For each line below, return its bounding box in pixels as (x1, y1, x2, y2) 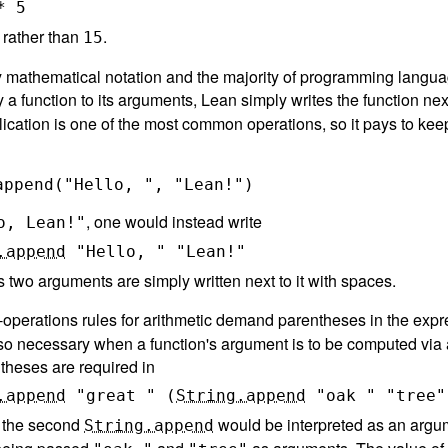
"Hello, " (76, 241, 166, 261)
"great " (76, 385, 156, 405)
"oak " (316, 385, 376, 405)
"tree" (386, 385, 446, 405)
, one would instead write (86, 209, 262, 233)
